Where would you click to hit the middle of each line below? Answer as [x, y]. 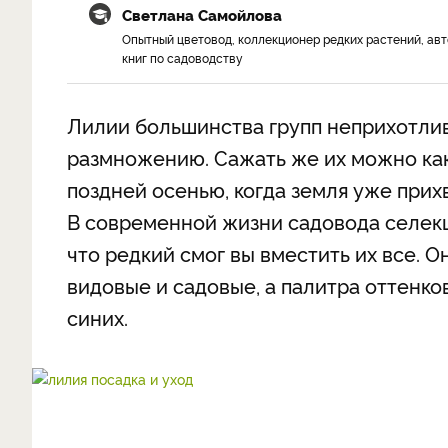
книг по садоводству [182, 57]
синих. [97, 317]
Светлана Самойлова [202, 14]
